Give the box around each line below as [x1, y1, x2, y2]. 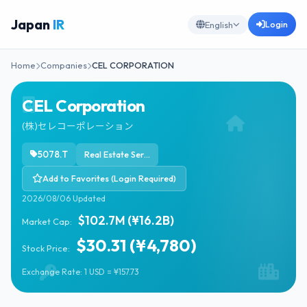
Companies [40, 60, 87, 71]
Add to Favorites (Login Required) [42, 173, 176, 184]
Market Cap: [22, 216, 72, 227]
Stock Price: [22, 243, 72, 254]
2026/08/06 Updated [22, 193, 106, 204]
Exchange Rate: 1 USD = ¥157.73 [22, 267, 139, 277]
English [205, 19, 233, 30]
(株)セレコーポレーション [22, 120, 134, 132]
